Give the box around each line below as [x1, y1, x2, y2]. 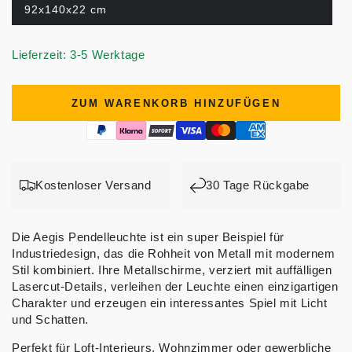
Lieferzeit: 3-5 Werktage [12, 48, 145, 62]
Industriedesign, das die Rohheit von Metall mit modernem [12, 247, 335, 261]
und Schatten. [12, 313, 89, 327]
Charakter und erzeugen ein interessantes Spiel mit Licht [12, 296, 328, 310]
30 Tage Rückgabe [206, 178, 310, 192]
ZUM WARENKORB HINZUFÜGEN [71, 97, 281, 109]
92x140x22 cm [24, 3, 107, 16]
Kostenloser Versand [35, 178, 152, 192]
